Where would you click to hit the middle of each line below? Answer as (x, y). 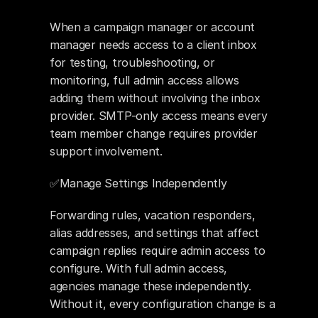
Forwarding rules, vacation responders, (153, 215)
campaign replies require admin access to (158, 251)
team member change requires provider (154, 133)
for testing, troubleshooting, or (132, 62)
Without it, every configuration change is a (163, 304)
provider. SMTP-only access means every (159, 116)
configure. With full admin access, (139, 268)
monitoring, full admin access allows (144, 80)
